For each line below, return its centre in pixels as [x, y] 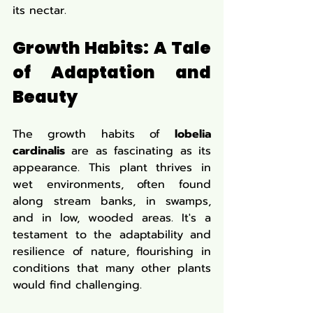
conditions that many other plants [112, 268]
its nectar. [39, 10]
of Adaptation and [112, 72]
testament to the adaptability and [112, 235]
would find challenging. [77, 285]
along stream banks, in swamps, [112, 201]
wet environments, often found [112, 184]
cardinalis [39, 151]
